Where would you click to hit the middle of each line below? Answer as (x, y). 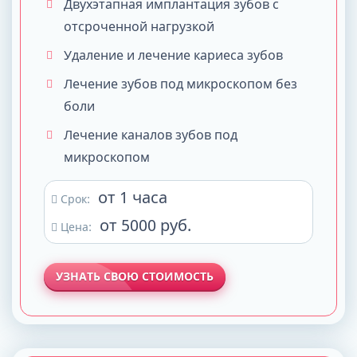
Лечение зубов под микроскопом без (180, 84)
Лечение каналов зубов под (151, 135)
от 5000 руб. (145, 225)
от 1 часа (133, 197)
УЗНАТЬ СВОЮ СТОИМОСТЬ (135, 276)
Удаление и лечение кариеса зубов (173, 55)
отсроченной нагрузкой (139, 26)
